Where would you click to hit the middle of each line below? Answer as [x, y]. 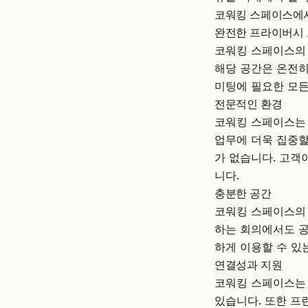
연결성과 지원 [249, 264]
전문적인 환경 [249, 103]
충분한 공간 [243, 193]
